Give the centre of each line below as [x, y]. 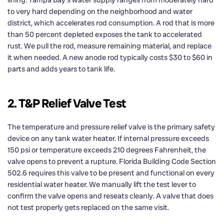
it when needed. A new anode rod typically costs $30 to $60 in [110, 57]
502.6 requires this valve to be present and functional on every [111, 173]
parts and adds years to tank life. [61, 69]
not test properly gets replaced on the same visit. [88, 207]
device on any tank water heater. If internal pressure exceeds [108, 138]
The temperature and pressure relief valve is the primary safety [111, 127]
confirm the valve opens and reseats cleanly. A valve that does [110, 196]
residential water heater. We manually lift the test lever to [102, 184]
